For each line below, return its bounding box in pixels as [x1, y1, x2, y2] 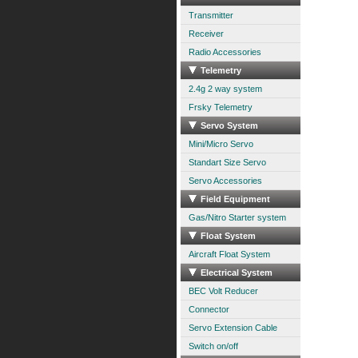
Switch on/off [188, 341, 238, 351]
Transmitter [188, 10, 233, 20]
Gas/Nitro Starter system [188, 213, 286, 222]
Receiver [188, 29, 224, 38]
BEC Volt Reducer [188, 286, 258, 296]
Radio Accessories [188, 47, 261, 57]
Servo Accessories [188, 176, 262, 185]
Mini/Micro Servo [188, 139, 253, 149]
